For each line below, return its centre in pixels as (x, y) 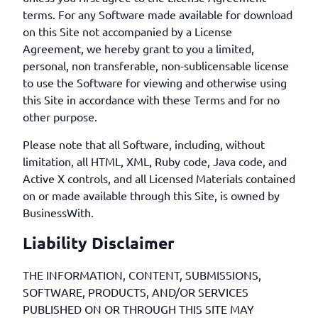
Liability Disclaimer (99, 243)
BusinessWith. (58, 212)
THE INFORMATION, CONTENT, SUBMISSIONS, (142, 275)
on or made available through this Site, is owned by (151, 195)
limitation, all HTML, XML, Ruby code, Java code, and (155, 161)
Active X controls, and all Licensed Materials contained (159, 178)
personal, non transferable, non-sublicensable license (156, 65)
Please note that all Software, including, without (144, 144)
